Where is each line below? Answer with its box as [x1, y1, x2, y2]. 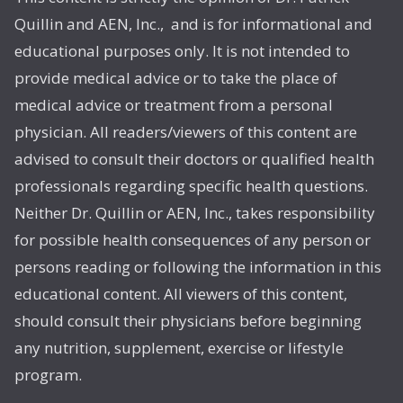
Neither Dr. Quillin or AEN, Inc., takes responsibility [14, 202, 375, 224]
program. [14, 364, 82, 386]
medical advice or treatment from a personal [14, 94, 333, 116]
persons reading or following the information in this [14, 256, 381, 278]
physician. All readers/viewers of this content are [14, 121, 357, 143]
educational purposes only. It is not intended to [14, 40, 350, 62]
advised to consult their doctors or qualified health [14, 148, 374, 170]
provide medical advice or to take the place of [14, 67, 337, 89]
